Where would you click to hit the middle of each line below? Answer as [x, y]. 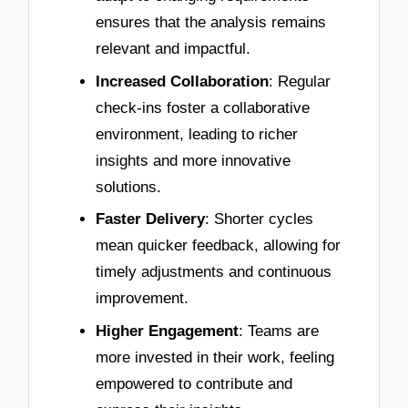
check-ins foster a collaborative [203, 107]
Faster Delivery [150, 219]
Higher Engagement [167, 331]
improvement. [142, 299]
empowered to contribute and [194, 383]
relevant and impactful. [173, 48]
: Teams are [279, 331]
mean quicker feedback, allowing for [218, 246]
